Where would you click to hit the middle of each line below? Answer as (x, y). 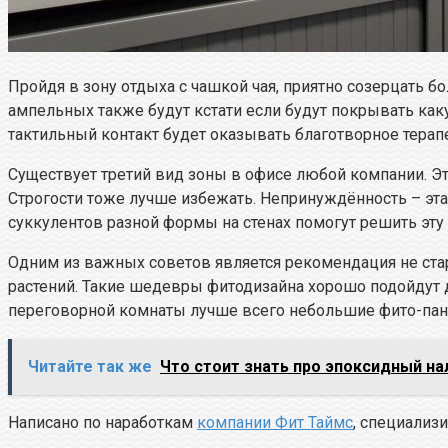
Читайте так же (90, 367)
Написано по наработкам (102, 423)
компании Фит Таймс (275, 423)
